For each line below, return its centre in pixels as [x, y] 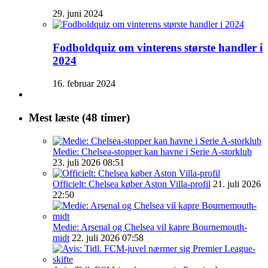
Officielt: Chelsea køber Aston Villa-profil [132, 184]
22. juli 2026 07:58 [108, 237]
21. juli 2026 [237, 184]
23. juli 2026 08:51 [89, 162]
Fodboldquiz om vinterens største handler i [158, 47]
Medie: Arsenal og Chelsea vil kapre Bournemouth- [150, 227]
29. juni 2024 [78, 13]
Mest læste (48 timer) [79, 118]
